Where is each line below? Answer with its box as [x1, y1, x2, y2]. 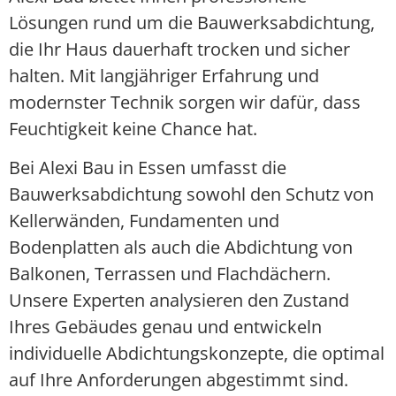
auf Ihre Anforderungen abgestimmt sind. [9, 368, 348, 392]
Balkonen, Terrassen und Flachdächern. [9, 262, 331, 286]
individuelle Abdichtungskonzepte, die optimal [9, 341, 385, 366]
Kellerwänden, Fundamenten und [9, 209, 279, 233]
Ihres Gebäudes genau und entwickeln [9, 315, 322, 339]
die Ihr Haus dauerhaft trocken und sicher [9, 36, 350, 61]
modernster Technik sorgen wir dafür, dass [9, 89, 361, 114]
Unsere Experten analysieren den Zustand [9, 288, 349, 313]
